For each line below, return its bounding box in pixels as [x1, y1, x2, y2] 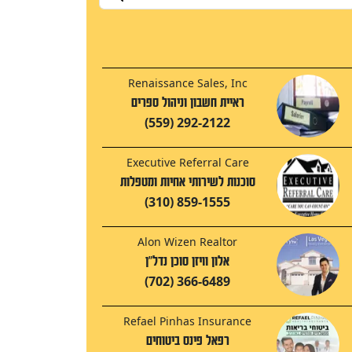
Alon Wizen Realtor [137, 234, 237, 250]
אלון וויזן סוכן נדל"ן [145, 254, 229, 269]
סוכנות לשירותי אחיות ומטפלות [119, 174, 255, 190]
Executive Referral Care [126, 155, 249, 170]
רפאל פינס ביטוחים [145, 333, 229, 349]
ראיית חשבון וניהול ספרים [130, 95, 244, 111]
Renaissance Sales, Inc [127, 75, 247, 91]
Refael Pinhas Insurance [123, 313, 251, 329]
